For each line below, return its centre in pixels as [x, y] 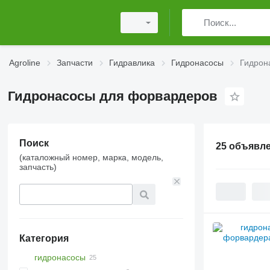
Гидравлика [132, 63]
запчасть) [38, 167]
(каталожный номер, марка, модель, [91, 157]
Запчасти [75, 63]
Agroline [25, 63]
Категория [44, 238]
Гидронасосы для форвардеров [112, 96]
